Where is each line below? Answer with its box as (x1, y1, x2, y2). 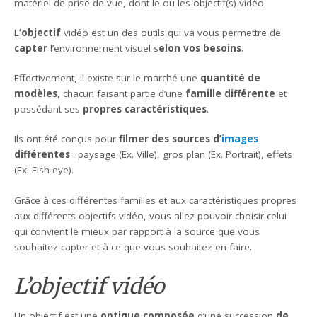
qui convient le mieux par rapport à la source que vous (14, 224, 260, 238)
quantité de (200, 71, 261, 85)
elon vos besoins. (158, 41, 245, 54)
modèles (14, 87, 58, 100)
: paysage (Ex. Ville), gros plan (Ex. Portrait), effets (70, 148, 293, 161)
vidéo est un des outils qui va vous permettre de (61, 25, 282, 39)
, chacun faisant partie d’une (57, 87, 186, 100)
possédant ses (14, 103, 83, 116)
